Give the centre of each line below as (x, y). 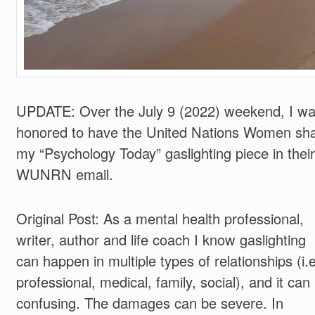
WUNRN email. (64, 174)
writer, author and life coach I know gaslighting (161, 239)
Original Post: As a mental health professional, (160, 218)
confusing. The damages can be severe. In (149, 302)
